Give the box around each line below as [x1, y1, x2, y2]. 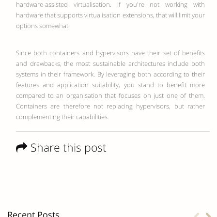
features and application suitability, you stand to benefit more [16, 80, 205, 89]
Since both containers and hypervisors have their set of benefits [16, 48, 205, 57]
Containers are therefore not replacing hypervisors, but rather [16, 102, 205, 110]
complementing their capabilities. [16, 112, 109, 121]
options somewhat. [16, 21, 70, 30]
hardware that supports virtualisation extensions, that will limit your [16, 11, 205, 19]
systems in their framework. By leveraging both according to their [16, 70, 205, 78]
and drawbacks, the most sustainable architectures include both [16, 59, 205, 68]
